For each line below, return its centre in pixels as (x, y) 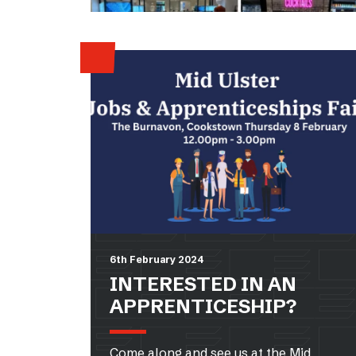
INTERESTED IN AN (203, 284)
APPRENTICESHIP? (203, 306)
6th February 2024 (157, 259)
